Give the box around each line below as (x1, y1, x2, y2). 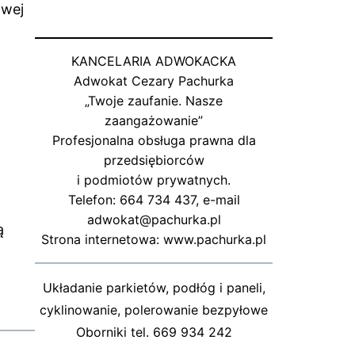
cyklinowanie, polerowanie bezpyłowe (40, 302, 268, 319)
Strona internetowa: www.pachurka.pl (41, 231, 266, 248)
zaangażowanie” (105, 113, 203, 129)
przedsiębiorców (103, 152, 204, 169)
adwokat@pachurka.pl (86, 212, 221, 228)
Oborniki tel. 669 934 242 (75, 324, 232, 341)
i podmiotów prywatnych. (77, 172, 231, 189)
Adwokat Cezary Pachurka (74, 73, 234, 90)
